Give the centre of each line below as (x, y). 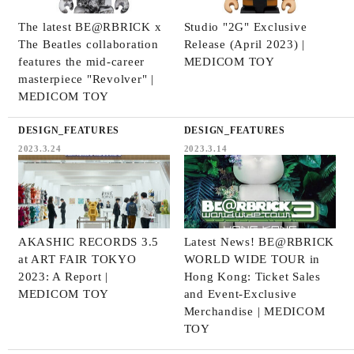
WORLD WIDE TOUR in (252, 259)
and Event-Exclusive (240, 294)
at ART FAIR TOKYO (77, 259)
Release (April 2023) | (245, 44)
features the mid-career (81, 61)
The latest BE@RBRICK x (90, 26)
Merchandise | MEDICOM (254, 311)
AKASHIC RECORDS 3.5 (88, 241)
